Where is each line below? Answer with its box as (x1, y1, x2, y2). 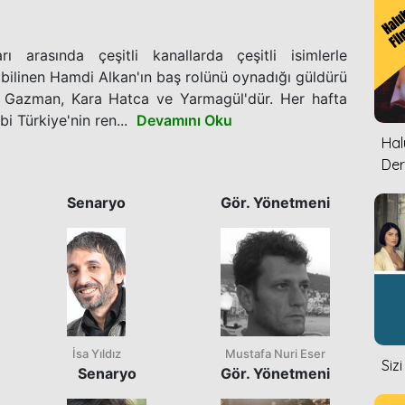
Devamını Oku (137, 110, 232, 129)
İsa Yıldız (71, 345, 121, 361)
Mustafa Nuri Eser (225, 345, 325, 361)
